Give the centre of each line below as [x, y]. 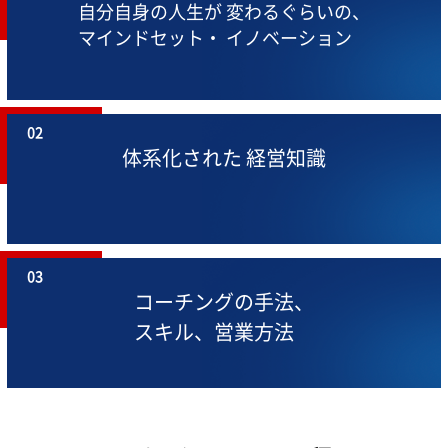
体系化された [182, 158]
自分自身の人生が [150, 12]
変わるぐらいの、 [296, 12]
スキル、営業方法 [214, 332]
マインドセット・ [150, 38]
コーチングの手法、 [224, 302]
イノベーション [287, 38]
